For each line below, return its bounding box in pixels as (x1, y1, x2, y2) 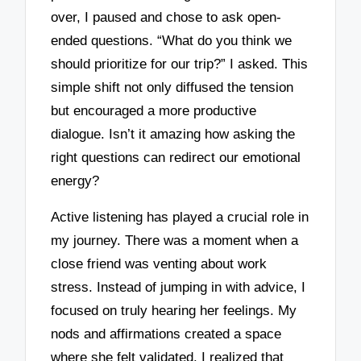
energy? (51, 173, 100, 189)
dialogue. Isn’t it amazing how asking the (51, 127, 296, 143)
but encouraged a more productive (51, 103, 257, 119)
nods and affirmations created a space (51, 326, 282, 342)
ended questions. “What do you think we (51, 33, 293, 49)
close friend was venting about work (51, 255, 268, 272)
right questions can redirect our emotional (51, 150, 301, 166)
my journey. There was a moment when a (51, 232, 299, 248)
